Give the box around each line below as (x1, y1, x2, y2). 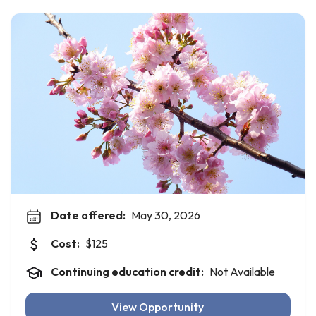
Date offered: (51, 208, 126, 222)
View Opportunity (111, 300, 205, 314)
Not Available (209, 265, 275, 279)
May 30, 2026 (131, 208, 200, 222)
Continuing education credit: (51, 265, 204, 279)
